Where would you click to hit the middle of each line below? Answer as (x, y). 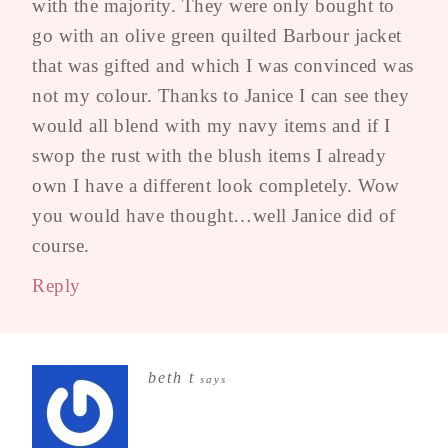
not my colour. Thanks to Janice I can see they (220, 95)
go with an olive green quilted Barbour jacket (217, 35)
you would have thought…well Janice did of (214, 215)
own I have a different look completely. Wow (216, 185)
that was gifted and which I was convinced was (223, 65)
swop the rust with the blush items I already (209, 155)
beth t (171, 377)
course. (61, 245)
